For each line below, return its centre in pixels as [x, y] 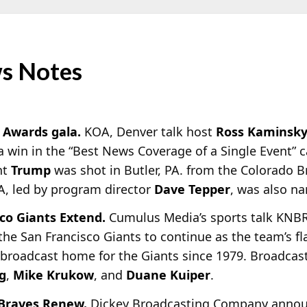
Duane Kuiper [168, 275]
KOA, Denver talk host [148, 131]
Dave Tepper [192, 189]
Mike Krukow [53, 275]
